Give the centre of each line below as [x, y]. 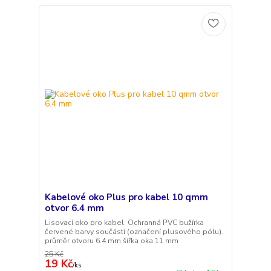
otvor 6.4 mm [74, 208]
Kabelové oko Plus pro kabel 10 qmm [126, 198]
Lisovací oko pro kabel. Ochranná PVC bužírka [124, 223]
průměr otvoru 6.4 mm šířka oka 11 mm [111, 241]
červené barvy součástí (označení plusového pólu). [134, 232]
